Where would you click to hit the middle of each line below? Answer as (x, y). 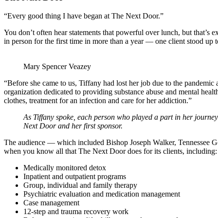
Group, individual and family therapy (80, 185)
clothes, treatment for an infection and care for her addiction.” (98, 101)
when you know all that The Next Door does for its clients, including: (110, 151)
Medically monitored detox (65, 168)
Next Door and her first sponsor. (73, 126)
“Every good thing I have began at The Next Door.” (84, 16)
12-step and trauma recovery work (76, 212)
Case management (51, 203)
